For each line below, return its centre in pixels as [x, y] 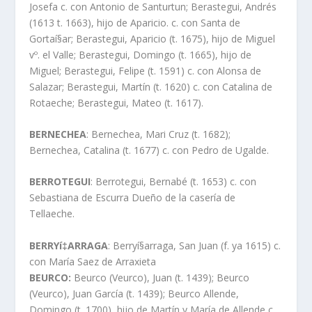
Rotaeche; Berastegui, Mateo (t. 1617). [117, 102]
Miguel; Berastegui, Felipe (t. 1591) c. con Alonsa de [146, 70]
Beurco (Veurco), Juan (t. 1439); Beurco [161, 277]
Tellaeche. [52, 214]
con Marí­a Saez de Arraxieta [93, 261]
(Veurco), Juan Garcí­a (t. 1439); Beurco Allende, [134, 293]
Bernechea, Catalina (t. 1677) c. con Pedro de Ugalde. [149, 150]
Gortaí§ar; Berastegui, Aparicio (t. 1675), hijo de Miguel [153, 38]
